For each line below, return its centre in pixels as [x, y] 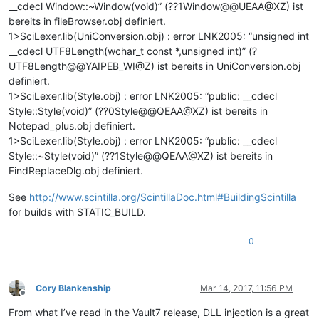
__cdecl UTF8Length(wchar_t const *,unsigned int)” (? [133, 51]
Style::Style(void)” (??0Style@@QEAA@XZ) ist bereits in [138, 110]
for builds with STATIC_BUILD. [77, 211]
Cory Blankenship [73, 288]
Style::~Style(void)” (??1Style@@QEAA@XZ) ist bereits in [141, 155]
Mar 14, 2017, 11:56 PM [246, 288]
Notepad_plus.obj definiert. [72, 125]
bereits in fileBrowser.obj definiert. [87, 21]
